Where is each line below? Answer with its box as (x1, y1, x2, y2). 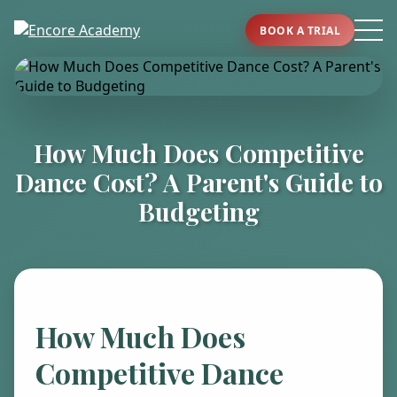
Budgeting (137, 195, 260, 228)
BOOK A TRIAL (260, 22, 340, 38)
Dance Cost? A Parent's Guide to (14, 166, 383, 198)
